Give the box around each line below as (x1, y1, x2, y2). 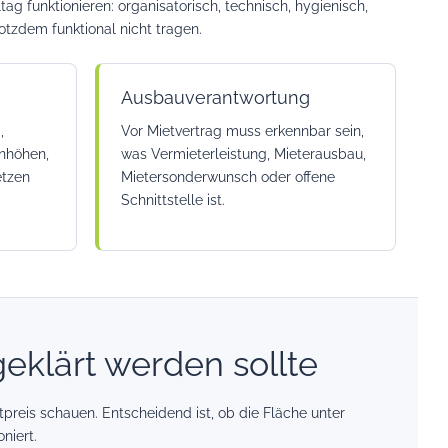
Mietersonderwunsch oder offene (120, 169, 335, 185)
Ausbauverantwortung (120, 87, 310, 108)
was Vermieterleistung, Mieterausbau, (120, 146, 366, 162)
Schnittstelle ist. (120, 192, 225, 208)
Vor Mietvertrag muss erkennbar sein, (120, 123, 364, 139)
